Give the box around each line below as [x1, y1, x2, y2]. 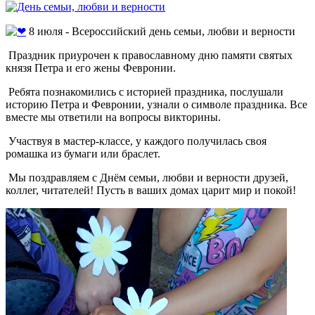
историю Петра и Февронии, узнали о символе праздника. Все [6, 98, 307, 110]
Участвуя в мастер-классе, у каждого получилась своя [6, 134, 266, 147]
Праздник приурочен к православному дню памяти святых [6, 49, 292, 61]
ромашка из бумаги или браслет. [6, 147, 160, 160]
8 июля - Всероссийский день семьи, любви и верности [26, 25, 298, 37]
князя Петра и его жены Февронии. [6, 61, 176, 74]
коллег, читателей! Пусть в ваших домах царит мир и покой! [6, 184, 296, 196]
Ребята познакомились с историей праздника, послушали [6, 85, 283, 98]
